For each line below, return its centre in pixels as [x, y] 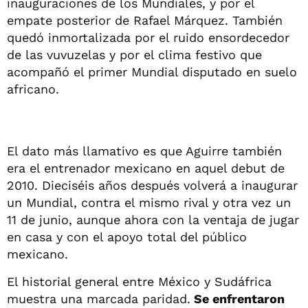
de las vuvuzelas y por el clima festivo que [134, 54]
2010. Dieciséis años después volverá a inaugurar [152, 185]
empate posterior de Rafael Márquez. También [145, 20]
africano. [33, 89]
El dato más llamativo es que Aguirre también [144, 151]
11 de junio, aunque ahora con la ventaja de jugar [153, 219]
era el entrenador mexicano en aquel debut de [146, 168]
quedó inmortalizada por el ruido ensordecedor [148, 37]
